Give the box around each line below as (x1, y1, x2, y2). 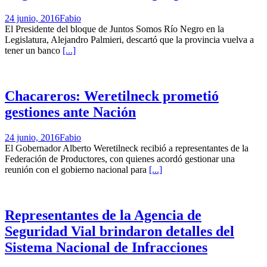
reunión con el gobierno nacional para (5, 164, 149, 175)
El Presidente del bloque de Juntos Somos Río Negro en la (5, 24, 224, 35)
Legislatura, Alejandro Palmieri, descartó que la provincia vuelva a (5, 35, 254, 45)
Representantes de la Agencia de (5, 207, 201, 223)
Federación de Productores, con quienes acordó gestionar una (5, 154, 235, 164)
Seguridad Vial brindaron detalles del (5, 223, 234, 239)
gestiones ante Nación (5, 104, 136, 120)
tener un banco (5, 45, 63, 56)
